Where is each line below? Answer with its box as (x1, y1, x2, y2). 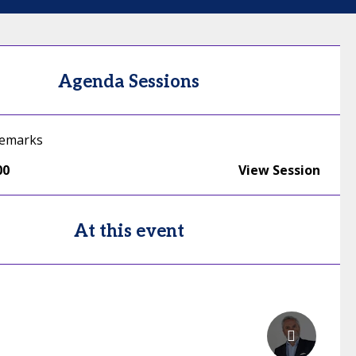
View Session (238, 161, 320, 179)
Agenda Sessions (58, 72, 200, 92)
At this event (73, 221, 184, 242)
